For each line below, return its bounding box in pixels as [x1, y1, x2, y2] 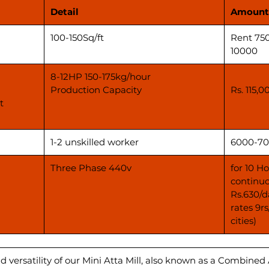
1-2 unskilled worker [50, 136, 139, 148]
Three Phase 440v [50, 162, 131, 174]
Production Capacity [50, 83, 142, 95]
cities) [231, 214, 256, 226]
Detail [50, 5, 79, 17]
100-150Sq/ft [50, 31, 104, 43]
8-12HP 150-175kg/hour [50, 70, 151, 82]
